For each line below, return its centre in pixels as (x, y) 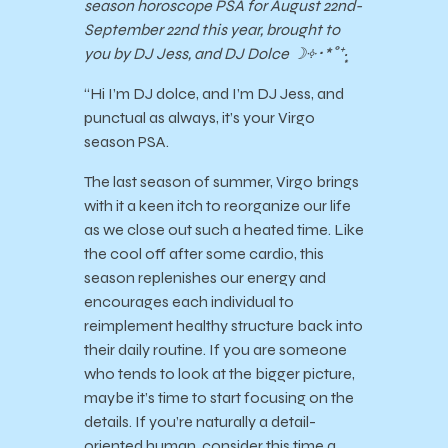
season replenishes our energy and (205, 278)
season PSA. (126, 142)
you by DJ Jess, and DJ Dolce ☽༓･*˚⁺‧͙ (215, 54)
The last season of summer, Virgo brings (221, 182)
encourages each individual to (189, 302)
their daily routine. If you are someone (215, 350)
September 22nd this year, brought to (212, 30)
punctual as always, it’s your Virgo (199, 118)
